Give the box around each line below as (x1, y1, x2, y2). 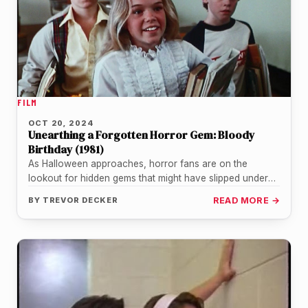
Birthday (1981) (28, 141, 104, 157)
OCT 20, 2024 (28, 118, 93, 128)
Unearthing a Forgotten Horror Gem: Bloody (28, 126, 255, 142)
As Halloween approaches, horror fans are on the (28, 157, 247, 169)
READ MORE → (212, 195, 280, 206)
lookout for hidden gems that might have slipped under (28, 172, 268, 184)
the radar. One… (28, 186, 98, 198)
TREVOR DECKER (42, 195, 119, 205)
